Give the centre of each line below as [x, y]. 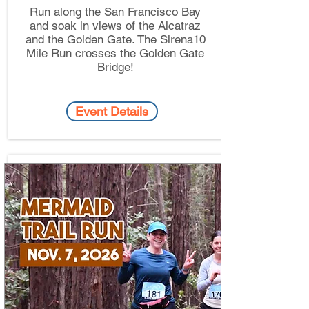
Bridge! [115, 67]
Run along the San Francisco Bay [115, 12]
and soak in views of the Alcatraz [115, 26]
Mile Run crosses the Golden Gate [115, 53]
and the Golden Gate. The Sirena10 [115, 39]
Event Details [112, 111]
